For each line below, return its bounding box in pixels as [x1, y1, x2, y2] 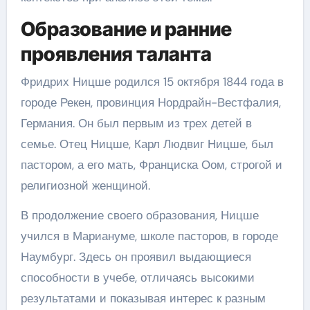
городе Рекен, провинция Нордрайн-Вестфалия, [20, 94, 281, 110]
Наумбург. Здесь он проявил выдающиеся [20, 248, 251, 264]
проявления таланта [20, 42, 212, 66]
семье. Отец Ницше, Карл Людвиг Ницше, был [20, 136, 273, 152]
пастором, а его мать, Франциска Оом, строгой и [20, 156, 282, 172]
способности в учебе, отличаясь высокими [20, 269, 255, 285]
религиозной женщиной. [20, 177, 150, 193]
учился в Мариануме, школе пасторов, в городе [20, 228, 278, 244]
